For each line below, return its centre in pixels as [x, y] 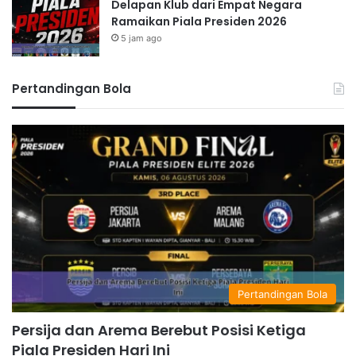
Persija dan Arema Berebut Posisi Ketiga [159, 331]
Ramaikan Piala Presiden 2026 [199, 22]
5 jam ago [141, 39]
